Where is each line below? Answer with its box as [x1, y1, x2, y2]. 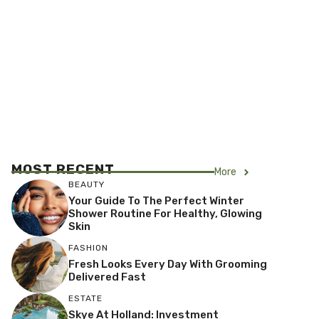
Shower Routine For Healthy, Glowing [68, 206, 262, 220]
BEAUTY [68, 179, 105, 189]
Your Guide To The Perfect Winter [68, 194, 244, 207]
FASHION [68, 242, 108, 253]
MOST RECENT [11, 161, 115, 177]
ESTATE [68, 293, 103, 303]
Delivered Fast [68, 270, 146, 283]
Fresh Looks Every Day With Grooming [68, 257, 267, 271]
